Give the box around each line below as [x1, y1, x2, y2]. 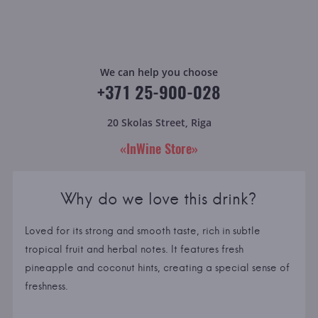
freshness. [24, 280, 68, 293]
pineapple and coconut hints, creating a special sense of [24, 261, 290, 275]
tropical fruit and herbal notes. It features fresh [24, 243, 243, 256]
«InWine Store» [120, 138, 198, 158]
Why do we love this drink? [61, 188, 257, 209]
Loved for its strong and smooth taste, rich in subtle [24, 224, 261, 238]
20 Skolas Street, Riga [106, 115, 212, 129]
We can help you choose [100, 65, 218, 79]
